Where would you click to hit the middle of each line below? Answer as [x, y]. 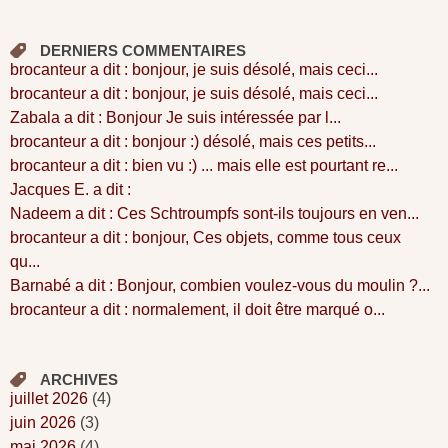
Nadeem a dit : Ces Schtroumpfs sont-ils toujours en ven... [214, 214]
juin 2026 [43, 423]
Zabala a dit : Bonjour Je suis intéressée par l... [175, 118]
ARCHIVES [79, 380]
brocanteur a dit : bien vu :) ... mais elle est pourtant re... [204, 166]
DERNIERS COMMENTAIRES [143, 51]
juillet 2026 [49, 399]
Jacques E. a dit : [70, 190]
